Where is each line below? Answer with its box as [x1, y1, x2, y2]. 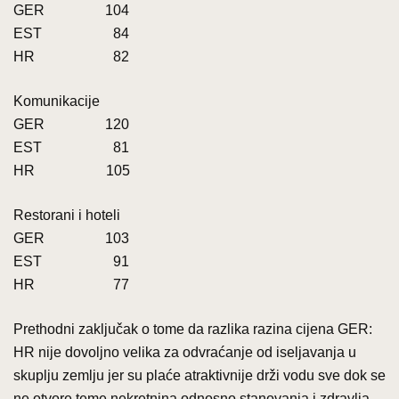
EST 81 [13, 139, 129, 155]
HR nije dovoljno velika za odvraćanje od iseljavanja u [13, 344, 356, 360]
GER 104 [13, 2, 129, 18]
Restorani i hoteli [13, 207, 120, 223]
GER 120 [13, 116, 129, 132]
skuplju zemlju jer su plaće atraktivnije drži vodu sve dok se [13, 367, 386, 383]
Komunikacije [13, 93, 100, 109]
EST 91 [13, 253, 129, 269]
